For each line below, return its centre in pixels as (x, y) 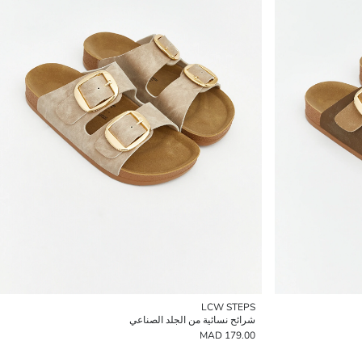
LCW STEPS (228, 307)
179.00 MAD (240, 335)
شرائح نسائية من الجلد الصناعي (192, 320)
